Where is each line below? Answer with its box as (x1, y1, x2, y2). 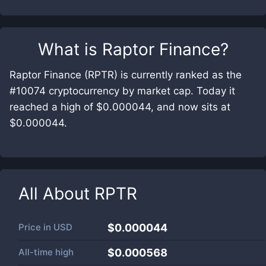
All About (18, 183, 94, 204)
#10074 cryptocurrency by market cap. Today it (9, 85, 235, 97)
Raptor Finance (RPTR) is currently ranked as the (9, 69, 242, 81)
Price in (18, 221, 53, 233)
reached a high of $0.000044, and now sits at (9, 101, 230, 113)
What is (37, 39, 102, 59)
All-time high (18, 246, 74, 258)
